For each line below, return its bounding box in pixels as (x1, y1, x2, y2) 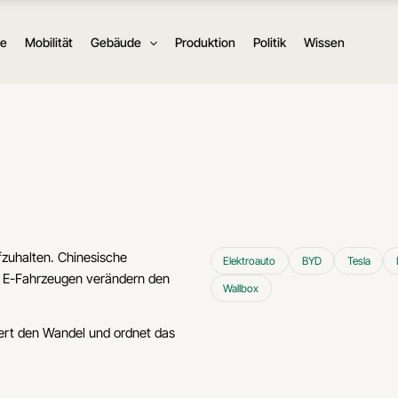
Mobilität (24, 35, 73, 51)
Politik (253, 35, 287, 51)
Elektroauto (223, 254, 276, 268)
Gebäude (90, 35, 141, 51)
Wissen (304, 35, 346, 51)
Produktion (175, 35, 236, 51)
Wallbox (223, 282, 259, 296)
